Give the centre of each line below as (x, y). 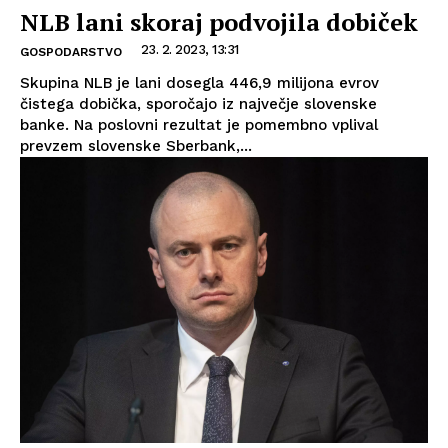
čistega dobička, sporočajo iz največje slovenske (198, 104)
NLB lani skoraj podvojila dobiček (219, 22)
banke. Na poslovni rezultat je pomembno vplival (199, 125)
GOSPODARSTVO (71, 52)
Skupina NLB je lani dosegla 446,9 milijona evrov (199, 83)
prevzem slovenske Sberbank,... (136, 146)
